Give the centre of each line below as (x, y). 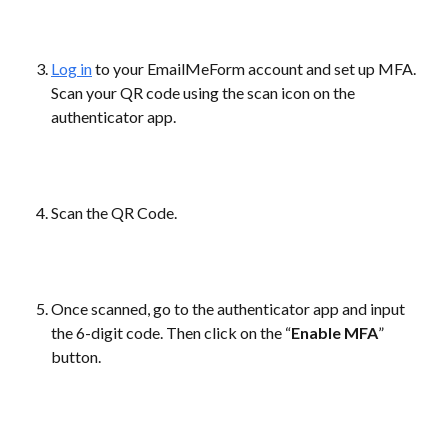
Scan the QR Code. (114, 212)
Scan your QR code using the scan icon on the (204, 92)
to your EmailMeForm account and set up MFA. (255, 68)
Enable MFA (334, 332)
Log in (71, 68)
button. (76, 356)
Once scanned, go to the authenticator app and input (229, 308)
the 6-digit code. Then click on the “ (171, 332)
